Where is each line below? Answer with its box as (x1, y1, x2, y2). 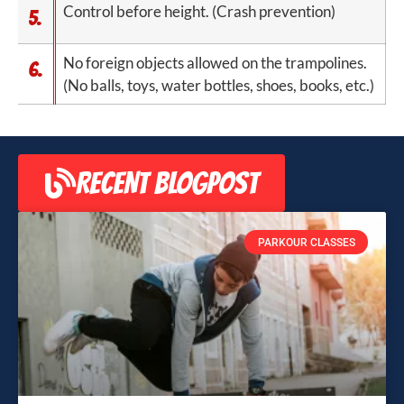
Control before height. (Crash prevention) (63, 2, 336, 22)
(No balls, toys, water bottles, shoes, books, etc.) (63, 76, 375, 96)
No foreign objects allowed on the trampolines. (63, 53, 368, 73)
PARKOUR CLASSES (257, 235, 355, 249)
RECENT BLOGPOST (76, 167, 258, 200)
